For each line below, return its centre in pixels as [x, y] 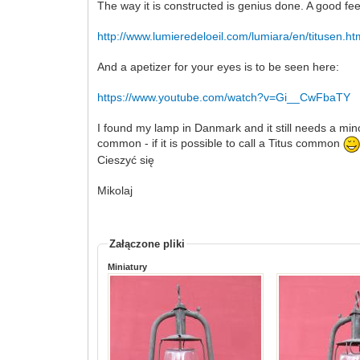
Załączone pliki [147, 243]
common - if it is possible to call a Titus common [221, 143]
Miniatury [128, 266]
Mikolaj [115, 190]
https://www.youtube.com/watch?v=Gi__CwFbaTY [224, 97]
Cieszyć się [126, 160]
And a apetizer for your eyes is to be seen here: [219, 66]
